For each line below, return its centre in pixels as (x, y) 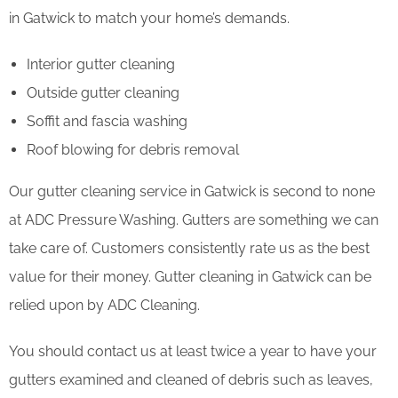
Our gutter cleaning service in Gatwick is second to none (192, 191)
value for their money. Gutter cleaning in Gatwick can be (190, 276)
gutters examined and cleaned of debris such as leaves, (191, 379)
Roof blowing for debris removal (133, 149)
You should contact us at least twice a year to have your (193, 351)
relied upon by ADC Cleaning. (104, 305)
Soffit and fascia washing (107, 121)
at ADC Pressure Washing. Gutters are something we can (194, 219)
